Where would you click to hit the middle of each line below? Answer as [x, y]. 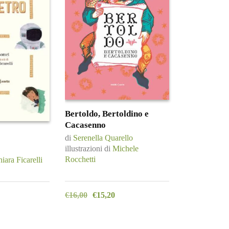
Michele [125, 149]
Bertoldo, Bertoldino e [107, 113]
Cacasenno [85, 125]
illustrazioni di [89, 149]
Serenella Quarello [103, 138]
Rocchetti [80, 159]
